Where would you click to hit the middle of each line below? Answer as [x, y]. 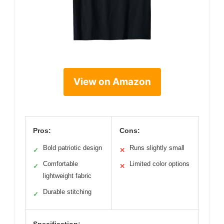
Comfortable [60, 163]
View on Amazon [112, 81]
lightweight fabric [67, 175]
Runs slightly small [157, 147]
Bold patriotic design [72, 147]
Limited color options [159, 163]
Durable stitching [67, 191]
